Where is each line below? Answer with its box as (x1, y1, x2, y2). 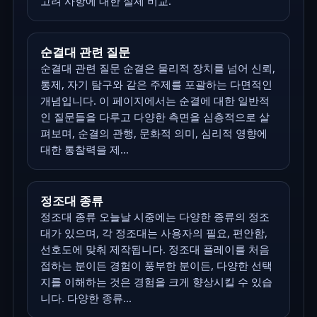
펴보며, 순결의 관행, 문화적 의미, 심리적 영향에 (40, 125, 267, 140)
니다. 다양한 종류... (40, 290, 132, 305)
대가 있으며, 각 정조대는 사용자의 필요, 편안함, (40, 225, 267, 240)
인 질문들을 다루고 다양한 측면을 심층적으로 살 (40, 109, 270, 124)
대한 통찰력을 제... (40, 142, 129, 156)
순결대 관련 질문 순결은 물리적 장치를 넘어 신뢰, (40, 60, 275, 75)
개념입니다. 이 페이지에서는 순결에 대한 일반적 (40, 93, 270, 108)
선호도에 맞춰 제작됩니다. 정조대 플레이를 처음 (40, 241, 270, 256)
